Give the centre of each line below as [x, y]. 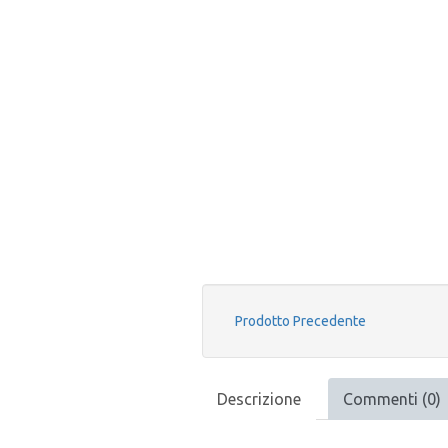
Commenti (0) [392, 399]
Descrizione [259, 399]
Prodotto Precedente [300, 321]
